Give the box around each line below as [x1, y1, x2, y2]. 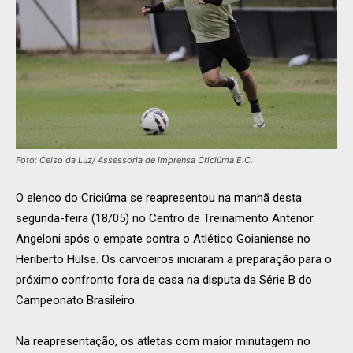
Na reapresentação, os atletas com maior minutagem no [16, 334, 310, 349]
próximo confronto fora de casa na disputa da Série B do [16, 273, 312, 288]
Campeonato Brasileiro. [16, 293, 137, 308]
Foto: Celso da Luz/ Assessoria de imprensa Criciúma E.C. [16, 154, 253, 166]
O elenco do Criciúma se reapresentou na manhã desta [16, 191, 302, 206]
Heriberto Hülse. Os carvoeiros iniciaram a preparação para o [16, 252, 332, 267]
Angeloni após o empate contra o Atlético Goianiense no [16, 232, 310, 247]
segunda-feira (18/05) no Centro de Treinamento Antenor [16, 211, 314, 226]
